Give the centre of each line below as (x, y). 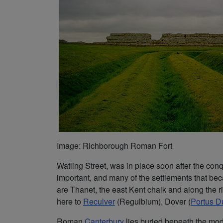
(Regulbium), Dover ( (153, 201)
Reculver (99, 201)
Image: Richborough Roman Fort (114, 145)
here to (70, 201)
